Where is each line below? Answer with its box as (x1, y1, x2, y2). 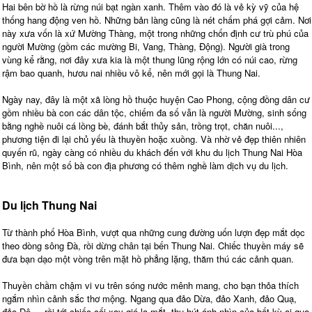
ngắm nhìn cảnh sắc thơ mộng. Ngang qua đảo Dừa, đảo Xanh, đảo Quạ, (2, 292, 297, 306)
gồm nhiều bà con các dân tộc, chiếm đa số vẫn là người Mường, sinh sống (2, 106, 306, 120)
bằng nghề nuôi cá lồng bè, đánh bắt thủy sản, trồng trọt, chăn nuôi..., (2, 119, 283, 133)
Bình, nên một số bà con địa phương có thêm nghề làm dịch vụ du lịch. (2, 159, 288, 173)
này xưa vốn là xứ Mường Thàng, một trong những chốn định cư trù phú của (2, 26, 309, 40)
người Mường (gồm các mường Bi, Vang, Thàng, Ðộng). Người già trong (2, 40, 290, 54)
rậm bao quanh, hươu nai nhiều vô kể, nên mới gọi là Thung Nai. (2, 66, 260, 80)
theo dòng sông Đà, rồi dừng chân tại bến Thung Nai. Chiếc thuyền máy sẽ (2, 239, 304, 253)
